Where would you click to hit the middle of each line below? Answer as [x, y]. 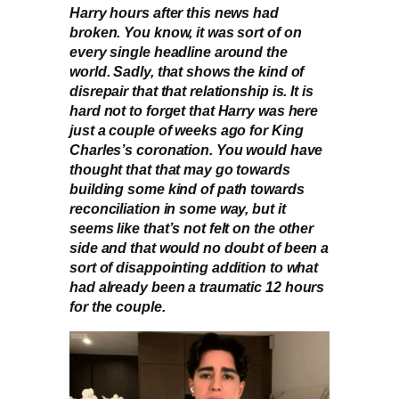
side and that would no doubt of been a [199, 248]
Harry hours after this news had [174, 13]
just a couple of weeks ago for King [187, 130]
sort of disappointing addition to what [194, 268]
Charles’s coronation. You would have [196, 150]
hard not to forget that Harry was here [194, 111]
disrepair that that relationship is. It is [191, 91]
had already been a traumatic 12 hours [197, 287]
